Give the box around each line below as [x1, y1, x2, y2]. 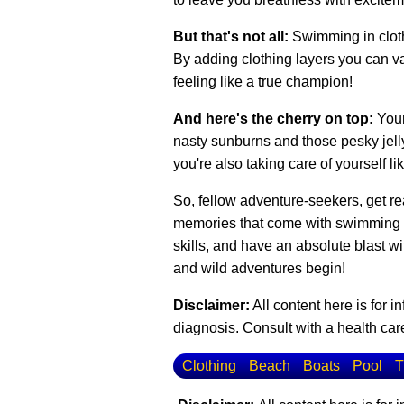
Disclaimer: [173, 298, 250, 313]
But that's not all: [173, 29, 289, 44]
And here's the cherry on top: [173, 111, 373, 126]
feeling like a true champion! [173, 74, 353, 89]
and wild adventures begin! [173, 261, 345, 276]
